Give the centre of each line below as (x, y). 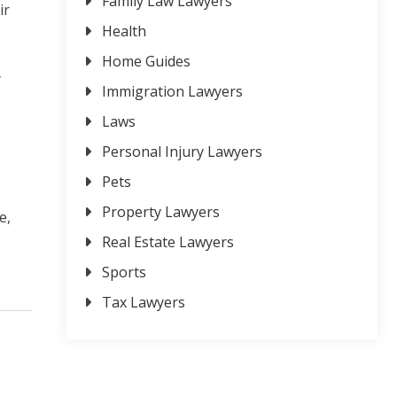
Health (124, 31)
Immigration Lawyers (172, 92)
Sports (124, 272)
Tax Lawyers (144, 303)
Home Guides (146, 62)
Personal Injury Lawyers (182, 152)
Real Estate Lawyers (168, 242)
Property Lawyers (161, 212)
